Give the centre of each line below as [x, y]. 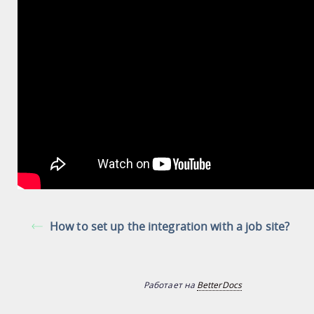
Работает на [171, 285]
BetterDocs [219, 285]
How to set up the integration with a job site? [170, 227]
